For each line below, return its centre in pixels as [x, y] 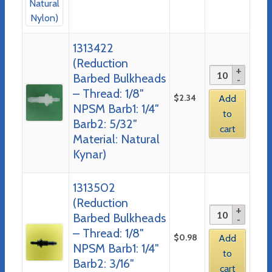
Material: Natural [116, 139]
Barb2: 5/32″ [105, 124]
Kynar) [89, 154]
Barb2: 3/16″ [103, 263]
